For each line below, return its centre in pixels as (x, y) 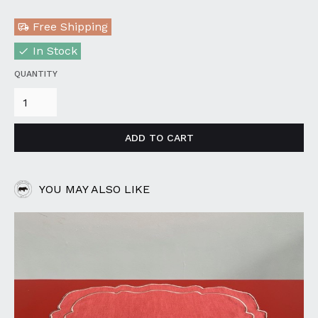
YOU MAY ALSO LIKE (94, 189)
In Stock (55, 51)
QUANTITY (36, 74)
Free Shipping (70, 27)
